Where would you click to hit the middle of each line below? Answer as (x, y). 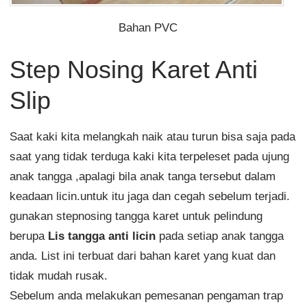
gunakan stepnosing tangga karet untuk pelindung (136, 217)
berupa (28, 236)
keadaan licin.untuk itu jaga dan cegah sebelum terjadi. (149, 197)
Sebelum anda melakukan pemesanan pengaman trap (146, 296)
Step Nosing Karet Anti (133, 70)
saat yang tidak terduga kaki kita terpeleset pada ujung (149, 157)
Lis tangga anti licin (101, 236)
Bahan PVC (148, 28)
